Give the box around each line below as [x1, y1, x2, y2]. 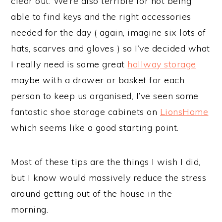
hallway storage [127, 58, 196, 70]
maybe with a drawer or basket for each [11, 74, 185, 86]
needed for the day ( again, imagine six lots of [11, 26, 206, 38]
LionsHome [160, 106, 209, 117]
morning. [11, 203, 49, 215]
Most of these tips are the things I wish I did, [11, 156, 201, 167]
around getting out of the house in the [11, 187, 172, 199]
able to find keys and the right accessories [11, 10, 191, 22]
